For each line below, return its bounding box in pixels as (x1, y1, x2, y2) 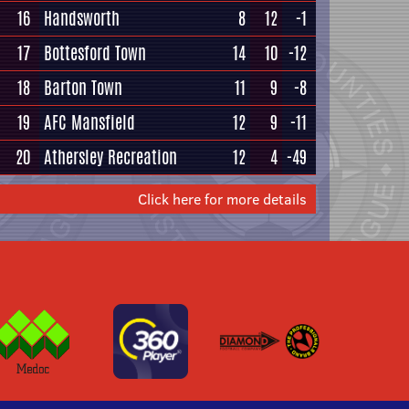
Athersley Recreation (44, 144, 177, 170)
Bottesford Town (44, 40, 146, 66)
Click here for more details (138, 189, 307, 209)
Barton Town (44, 75, 122, 100)
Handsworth (44, 5, 120, 31)
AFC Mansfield (44, 110, 135, 135)
